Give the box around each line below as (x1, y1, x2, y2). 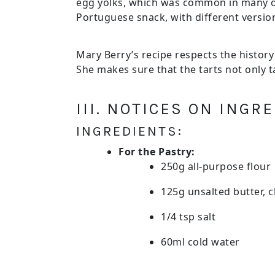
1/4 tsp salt (161, 210, 215, 223)
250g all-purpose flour (161, 160, 271, 173)
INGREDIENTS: (76, 123, 183, 139)
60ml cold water (161, 235, 240, 249)
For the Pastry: (118, 145, 195, 158)
